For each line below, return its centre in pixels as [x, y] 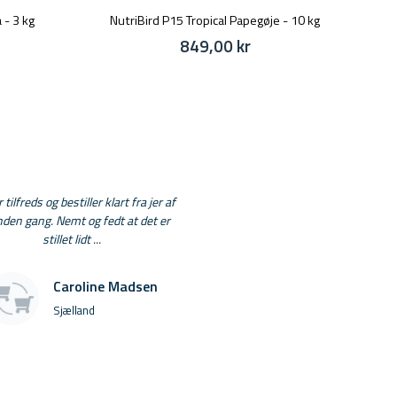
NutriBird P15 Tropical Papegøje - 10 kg [215, 21]
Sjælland [74, 310]
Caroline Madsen [106, 286]
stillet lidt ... [72, 239]
